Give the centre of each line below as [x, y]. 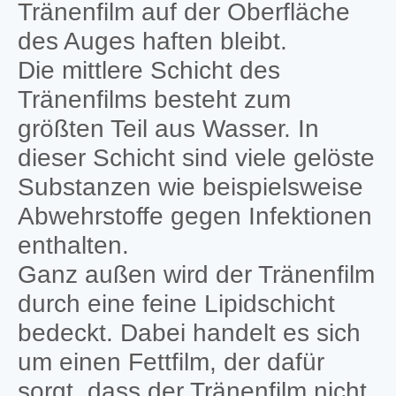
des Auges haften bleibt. [152, 41]
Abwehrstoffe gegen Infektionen [194, 216]
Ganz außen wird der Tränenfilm [196, 274]
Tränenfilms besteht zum [154, 99]
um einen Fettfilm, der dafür [171, 362]
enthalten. [73, 245]
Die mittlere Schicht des [148, 70]
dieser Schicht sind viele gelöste [196, 157]
